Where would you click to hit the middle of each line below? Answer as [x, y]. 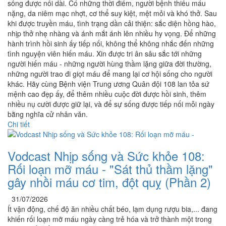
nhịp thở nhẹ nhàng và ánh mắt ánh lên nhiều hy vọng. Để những [112, 34]
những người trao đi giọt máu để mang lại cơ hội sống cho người [110, 74]
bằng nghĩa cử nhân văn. [48, 114]
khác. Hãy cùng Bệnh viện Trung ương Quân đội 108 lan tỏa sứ [108, 84]
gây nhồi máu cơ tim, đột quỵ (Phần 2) [109, 182]
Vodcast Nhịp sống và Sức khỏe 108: [106, 156]
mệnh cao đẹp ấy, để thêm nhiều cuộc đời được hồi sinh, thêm [107, 94]
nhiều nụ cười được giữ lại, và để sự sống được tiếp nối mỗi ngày [111, 104]
